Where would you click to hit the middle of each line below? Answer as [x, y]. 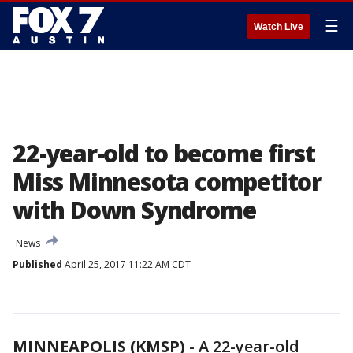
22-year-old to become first [164, 153]
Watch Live [279, 27]
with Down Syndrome [134, 210]
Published [37, 264]
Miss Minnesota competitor [167, 182]
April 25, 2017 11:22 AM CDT [126, 264]
